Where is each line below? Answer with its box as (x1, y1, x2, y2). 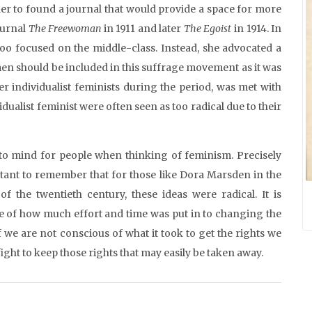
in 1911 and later (103, 22, 184, 35)
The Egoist (183, 22, 234, 35)
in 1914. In (233, 22, 282, 35)
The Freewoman (28, 22, 104, 35)
